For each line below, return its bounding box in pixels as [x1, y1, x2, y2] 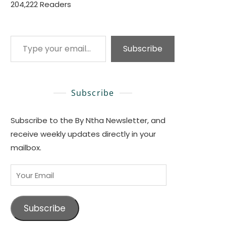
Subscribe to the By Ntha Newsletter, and [11, 115, 165, 126]
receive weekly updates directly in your [11, 129, 156, 140]
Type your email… [10, 30, 39, 41]
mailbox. [11, 142, 41, 153]
